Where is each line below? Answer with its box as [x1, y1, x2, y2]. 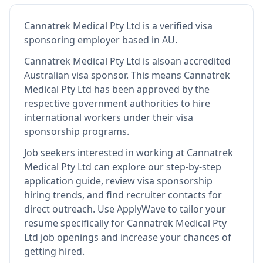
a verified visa [152, 19, 213, 32]
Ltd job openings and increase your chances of [24, 231, 231, 244]
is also [140, 55, 170, 68]
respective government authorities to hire [24, 97, 210, 110]
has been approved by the [92, 83, 210, 96]
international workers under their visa [24, 111, 193, 124]
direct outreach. [24, 203, 95, 215]
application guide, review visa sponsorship [24, 174, 213, 187]
